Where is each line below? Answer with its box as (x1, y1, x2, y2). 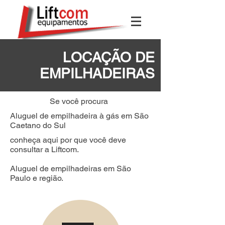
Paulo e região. (10, 173, 63, 183)
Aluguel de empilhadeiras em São (10, 164, 131, 173)
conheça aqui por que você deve (10, 135, 126, 145)
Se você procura (50, 96, 110, 106)
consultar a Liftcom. (10, 145, 79, 154)
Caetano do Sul (10, 121, 66, 130)
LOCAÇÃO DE (63, 49, 155, 65)
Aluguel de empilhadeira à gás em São (10, 111, 149, 121)
